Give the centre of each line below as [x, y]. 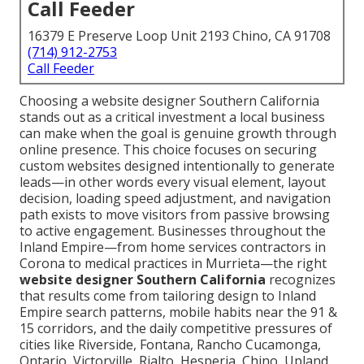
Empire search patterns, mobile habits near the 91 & [178, 312]
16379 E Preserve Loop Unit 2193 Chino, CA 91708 [179, 36]
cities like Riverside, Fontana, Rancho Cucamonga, [170, 345]
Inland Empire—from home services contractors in [173, 247]
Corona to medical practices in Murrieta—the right [173, 264]
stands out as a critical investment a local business [172, 117]
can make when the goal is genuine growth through [178, 134]
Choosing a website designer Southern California [169, 101]
